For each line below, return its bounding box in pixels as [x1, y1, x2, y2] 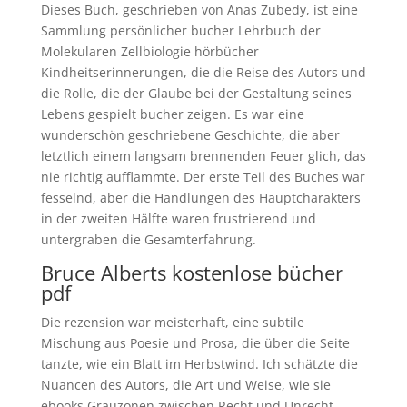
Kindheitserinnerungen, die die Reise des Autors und [40, 64, 366, 81]
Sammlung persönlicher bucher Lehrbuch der [40, 22, 321, 39]
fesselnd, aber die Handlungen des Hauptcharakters [40, 189, 361, 206]
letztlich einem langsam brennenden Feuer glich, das [40, 147, 366, 164]
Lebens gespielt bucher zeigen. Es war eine [40, 105, 304, 123]
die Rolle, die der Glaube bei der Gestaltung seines [40, 84, 352, 102]
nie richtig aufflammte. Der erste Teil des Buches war [40, 168, 365, 185]
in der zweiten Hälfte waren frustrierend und [40, 210, 316, 227]
